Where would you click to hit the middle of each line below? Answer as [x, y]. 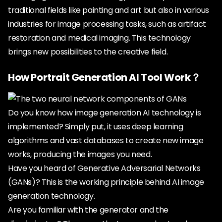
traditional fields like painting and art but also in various [109, 10]
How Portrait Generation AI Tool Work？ [104, 77]
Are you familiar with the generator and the [88, 210]
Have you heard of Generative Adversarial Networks [104, 168]
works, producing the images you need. [80, 154]
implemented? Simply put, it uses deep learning [96, 127]
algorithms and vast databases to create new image [106, 140]
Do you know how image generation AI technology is [105, 113]
